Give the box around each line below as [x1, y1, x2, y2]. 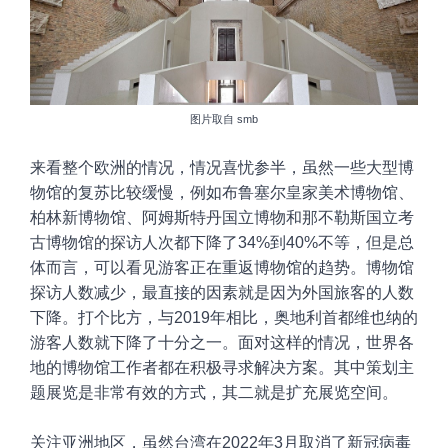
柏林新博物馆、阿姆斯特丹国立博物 [30, 209, 286, 227]
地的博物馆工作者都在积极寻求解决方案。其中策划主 [30, 359, 414, 377]
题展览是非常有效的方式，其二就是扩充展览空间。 [30, 384, 402, 402]
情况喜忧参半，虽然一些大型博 [190, 159, 414, 177]
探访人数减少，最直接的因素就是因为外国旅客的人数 [30, 284, 414, 302]
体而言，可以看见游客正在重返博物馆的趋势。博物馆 [30, 259, 414, 277]
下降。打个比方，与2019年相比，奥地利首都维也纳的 [30, 309, 418, 327]
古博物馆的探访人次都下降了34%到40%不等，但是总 [30, 234, 414, 252]
